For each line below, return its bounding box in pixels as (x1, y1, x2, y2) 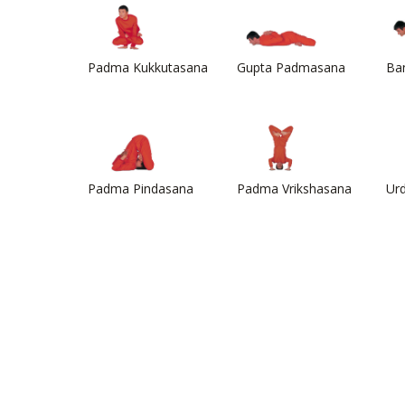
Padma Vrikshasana (237, 179, 352, 197)
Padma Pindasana (88, 179, 193, 197)
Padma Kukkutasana (88, 58, 208, 76)
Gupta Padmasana (237, 58, 345, 76)
